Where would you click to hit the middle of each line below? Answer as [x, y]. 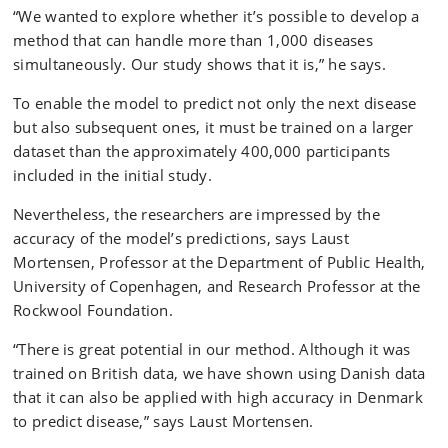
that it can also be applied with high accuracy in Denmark [218, 397]
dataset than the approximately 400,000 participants [202, 151]
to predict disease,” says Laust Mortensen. [163, 421]
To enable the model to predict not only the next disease [215, 103]
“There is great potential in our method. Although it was [212, 349]
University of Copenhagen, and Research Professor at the [217, 286]
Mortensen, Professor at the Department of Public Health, [219, 262]
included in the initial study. [113, 175]
